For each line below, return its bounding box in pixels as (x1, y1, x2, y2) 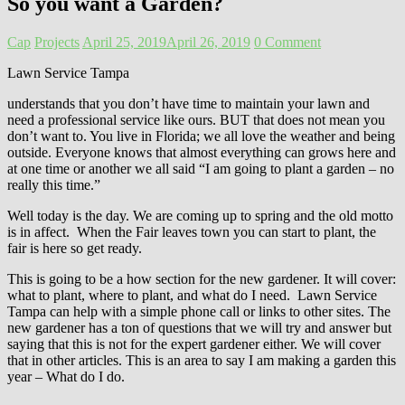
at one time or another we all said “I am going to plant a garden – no (7, 160, 394, 176)
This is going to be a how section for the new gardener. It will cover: (7, 270, 396, 287)
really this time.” (7, 176, 100, 193)
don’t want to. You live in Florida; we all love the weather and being (7, 127, 395, 144)
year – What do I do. (7, 368, 125, 384)
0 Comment (254, 33, 321, 50)
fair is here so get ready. (7, 240, 142, 256)
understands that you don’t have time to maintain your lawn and (7, 95, 370, 111)
